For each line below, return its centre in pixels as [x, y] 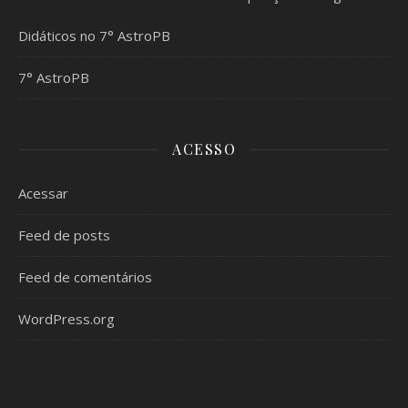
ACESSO [204, 149]
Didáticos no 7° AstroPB [94, 36]
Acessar [43, 194]
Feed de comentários [85, 277]
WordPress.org [66, 319]
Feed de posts [64, 235]
